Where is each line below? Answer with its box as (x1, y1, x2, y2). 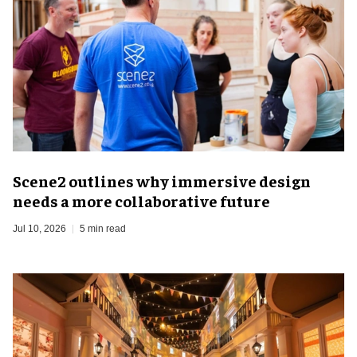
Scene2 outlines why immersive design (13, 170, 311, 190)
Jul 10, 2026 (13, 222, 66, 234)
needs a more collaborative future (13, 190, 270, 210)
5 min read (80, 222, 126, 234)
